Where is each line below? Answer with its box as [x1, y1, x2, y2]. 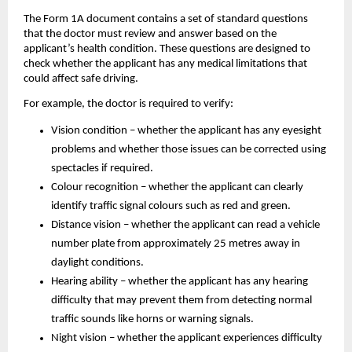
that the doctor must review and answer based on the [24, 27, 277, 40]
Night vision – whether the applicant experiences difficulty [51, 332, 322, 344]
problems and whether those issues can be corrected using [51, 143, 326, 156]
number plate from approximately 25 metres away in [51, 237, 300, 250]
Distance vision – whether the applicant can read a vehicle [51, 218, 320, 231]
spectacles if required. [51, 162, 153, 174]
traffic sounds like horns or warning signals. [51, 313, 254, 325]
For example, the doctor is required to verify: [24, 98, 233, 111]
